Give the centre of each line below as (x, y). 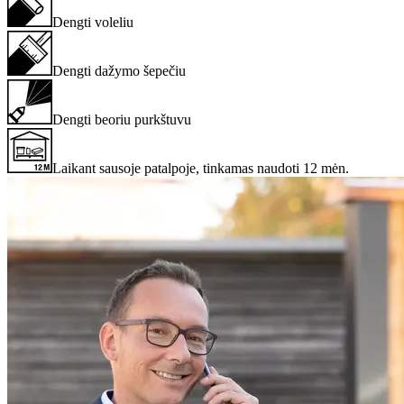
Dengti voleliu (93, 22)
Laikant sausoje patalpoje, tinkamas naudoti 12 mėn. (201, 168)
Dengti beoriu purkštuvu (122, 119)
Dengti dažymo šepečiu (119, 70)
